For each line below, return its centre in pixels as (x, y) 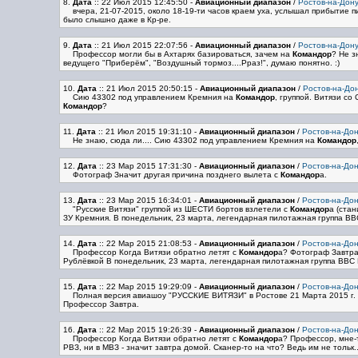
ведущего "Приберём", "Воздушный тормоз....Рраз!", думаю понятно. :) (201, 63)
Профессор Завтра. (101, 304)
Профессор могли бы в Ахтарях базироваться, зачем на (182, 54)
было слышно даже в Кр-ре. (117, 20)
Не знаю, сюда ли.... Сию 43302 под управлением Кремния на (195, 140)
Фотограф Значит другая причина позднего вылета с (176, 175)
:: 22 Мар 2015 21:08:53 (144, 243)
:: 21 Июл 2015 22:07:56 (139, 45)
